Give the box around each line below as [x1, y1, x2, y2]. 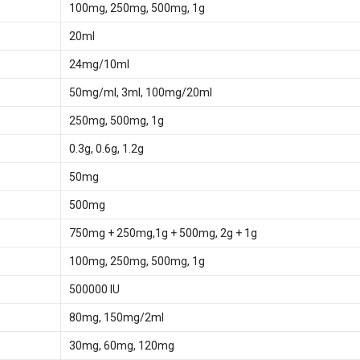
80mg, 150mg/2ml [68, 311, 164, 324]
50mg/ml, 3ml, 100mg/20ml [68, 86, 212, 99]
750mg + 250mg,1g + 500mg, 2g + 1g [68, 227, 257, 239]
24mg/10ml [68, 58, 129, 71]
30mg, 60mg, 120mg [68, 339, 174, 352]
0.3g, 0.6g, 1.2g [68, 142, 144, 155]
